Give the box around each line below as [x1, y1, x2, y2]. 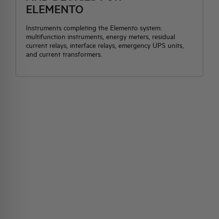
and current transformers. [26, 50, 102, 59]
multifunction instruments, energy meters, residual [26, 32, 175, 41]
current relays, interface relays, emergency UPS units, [26, 41, 184, 50]
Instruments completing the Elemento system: [26, 23, 162, 32]
